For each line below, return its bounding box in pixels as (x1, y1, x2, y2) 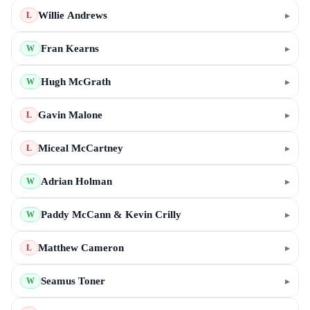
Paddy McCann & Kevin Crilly (41, 209, 181, 220)
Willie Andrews (38, 10, 107, 21)
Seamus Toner (41, 275, 105, 286)
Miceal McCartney (38, 143, 123, 154)
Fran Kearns (41, 43, 99, 54)
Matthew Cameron (38, 242, 124, 253)
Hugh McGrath (41, 76, 111, 87)
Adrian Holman (41, 176, 112, 187)
